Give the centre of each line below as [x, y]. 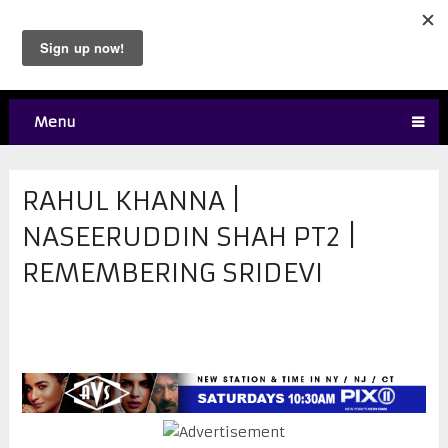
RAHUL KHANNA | [131, 200]
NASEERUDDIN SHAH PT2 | [189, 236]
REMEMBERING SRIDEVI [172, 272]
